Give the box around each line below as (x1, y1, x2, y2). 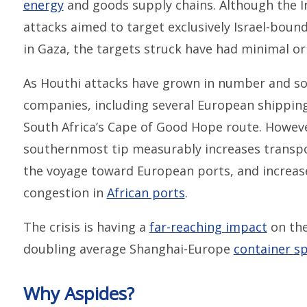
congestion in (23, 184, 107, 201)
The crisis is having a (23, 218, 149, 235)
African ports (106, 184, 185, 201)
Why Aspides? (23, 280, 134, 306)
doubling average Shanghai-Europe (23, 240, 234, 257)
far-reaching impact (149, 218, 267, 235)
